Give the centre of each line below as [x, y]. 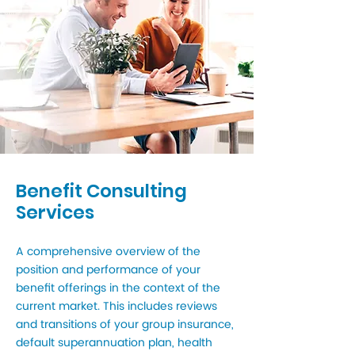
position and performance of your [108, 270]
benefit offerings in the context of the [118, 288]
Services [55, 212]
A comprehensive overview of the [108, 252]
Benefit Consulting [101, 191]
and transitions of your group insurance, [125, 324]
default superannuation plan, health [114, 343]
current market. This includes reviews [116, 306]
